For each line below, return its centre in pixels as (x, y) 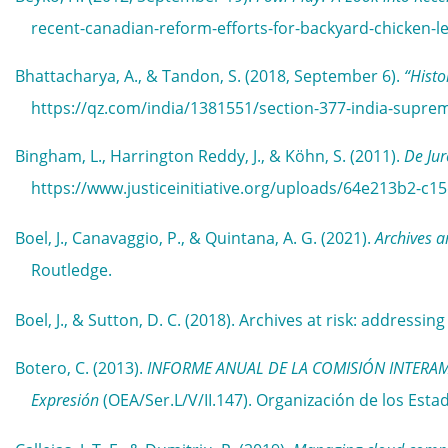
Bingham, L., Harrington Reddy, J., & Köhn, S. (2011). (209, 156)
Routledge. (71, 270)
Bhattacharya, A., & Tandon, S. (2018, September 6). (209, 76)
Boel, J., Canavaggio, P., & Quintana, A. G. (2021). (195, 238)
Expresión (65, 400)
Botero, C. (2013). (81, 368)
